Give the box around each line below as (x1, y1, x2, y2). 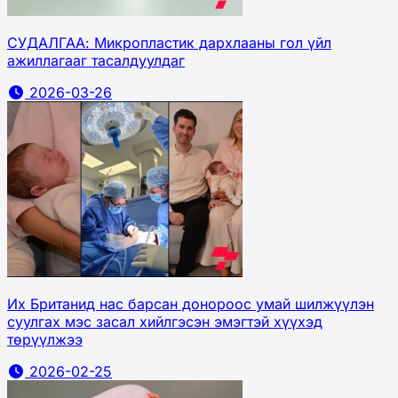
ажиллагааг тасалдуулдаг (7, 51, 185, 69)
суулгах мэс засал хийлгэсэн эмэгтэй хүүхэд (7, 312, 322, 330)
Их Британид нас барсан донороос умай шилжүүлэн (7, 294, 374, 313)
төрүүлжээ (7, 330, 83, 348)
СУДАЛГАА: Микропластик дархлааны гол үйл (7, 33, 331, 52)
